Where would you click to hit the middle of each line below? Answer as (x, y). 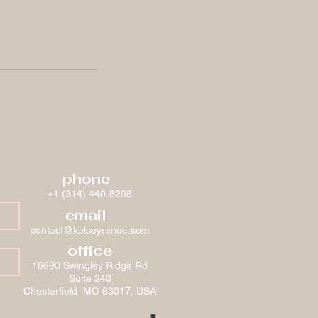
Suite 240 (90, 278)
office (89, 251)
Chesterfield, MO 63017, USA (90, 291)
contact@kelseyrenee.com (90, 230)
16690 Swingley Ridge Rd (90, 265)
